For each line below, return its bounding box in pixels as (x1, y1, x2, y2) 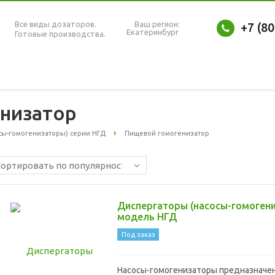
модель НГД (117, 211, 177, 223)
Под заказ (121, 231, 155, 239)
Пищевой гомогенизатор (125, 130, 209, 137)
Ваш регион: (134, 20, 180, 28)
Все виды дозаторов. (15, 20, 96, 28)
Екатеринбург (126, 28, 179, 36)
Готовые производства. (15, 29, 106, 38)
